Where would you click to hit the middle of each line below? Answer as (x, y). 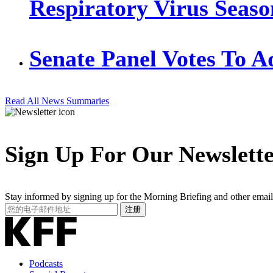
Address (20, 229)
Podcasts (46, 263)
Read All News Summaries (57, 101)
